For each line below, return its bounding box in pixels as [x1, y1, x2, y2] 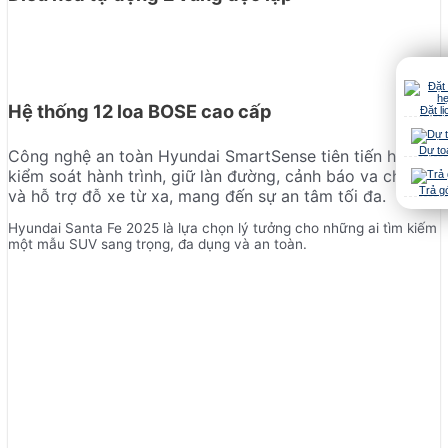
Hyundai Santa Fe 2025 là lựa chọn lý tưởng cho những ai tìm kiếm [8, 219, 437, 236]
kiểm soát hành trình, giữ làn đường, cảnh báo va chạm [8, 165, 424, 186]
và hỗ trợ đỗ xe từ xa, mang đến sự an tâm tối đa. [8, 185, 386, 206]
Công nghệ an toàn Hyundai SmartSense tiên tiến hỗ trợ [8, 145, 433, 166]
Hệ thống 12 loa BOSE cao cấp [8, 99, 272, 122]
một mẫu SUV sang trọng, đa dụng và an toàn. [8, 235, 307, 252]
